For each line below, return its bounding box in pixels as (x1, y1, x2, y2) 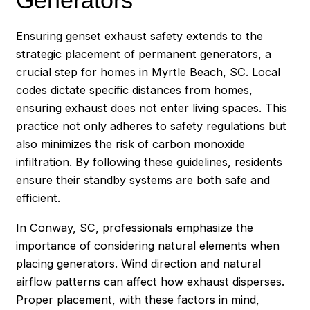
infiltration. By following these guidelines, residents (16, 155, 283, 170)
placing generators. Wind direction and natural (16, 256, 262, 271)
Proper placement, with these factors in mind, (16, 292, 260, 307)
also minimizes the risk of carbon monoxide (16, 137, 246, 152)
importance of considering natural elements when (16, 238, 280, 253)
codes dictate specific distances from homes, (16, 83, 253, 98)
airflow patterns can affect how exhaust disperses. (16, 274, 285, 289)
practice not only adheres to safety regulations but (16, 119, 287, 134)
